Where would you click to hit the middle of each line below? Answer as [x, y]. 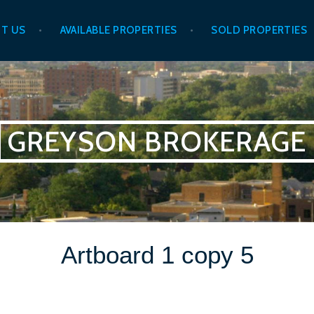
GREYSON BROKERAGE [157, 141]
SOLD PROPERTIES [259, 30]
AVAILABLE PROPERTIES [118, 30]
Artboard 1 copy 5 [157, 254]
